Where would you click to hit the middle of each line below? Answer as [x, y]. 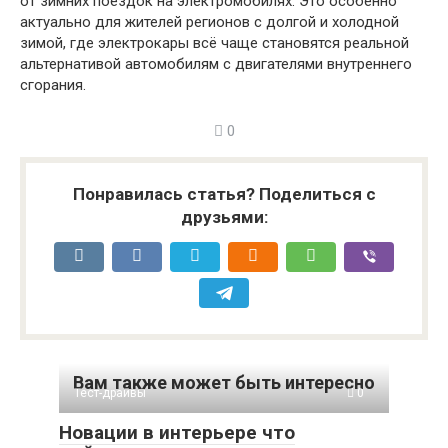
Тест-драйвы [110, 392]
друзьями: [224, 216]
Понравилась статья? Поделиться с [224, 193]
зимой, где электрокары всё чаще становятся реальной [214, 42]
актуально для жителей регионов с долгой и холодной [209, 21]
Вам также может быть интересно [224, 382]
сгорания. [53, 84]
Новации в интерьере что [177, 432]
